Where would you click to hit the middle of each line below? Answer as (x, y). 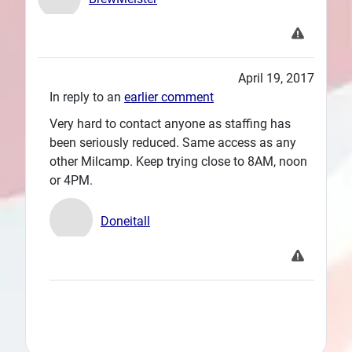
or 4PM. (71, 181)
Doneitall (125, 222)
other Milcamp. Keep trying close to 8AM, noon (178, 162)
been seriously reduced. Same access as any (173, 143)
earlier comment (169, 97)
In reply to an (87, 97)
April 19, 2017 (276, 79)
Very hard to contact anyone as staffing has (170, 124)
